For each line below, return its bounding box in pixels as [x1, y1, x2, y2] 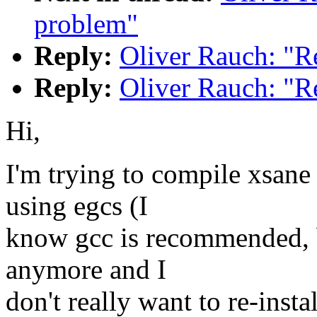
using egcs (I [6, 190, 148, 221]
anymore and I [6, 254, 166, 285]
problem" [34, 8, 138, 40]
